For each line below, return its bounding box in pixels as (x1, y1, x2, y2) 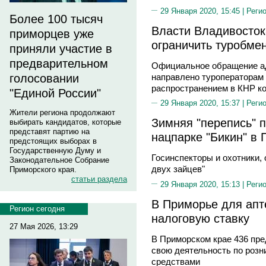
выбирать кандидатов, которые (9, 118, 121, 126)
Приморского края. (9, 165, 77, 174)
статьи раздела (71, 175, 127, 183)
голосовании (9, 72, 79, 85)
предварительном (9, 57, 108, 70)
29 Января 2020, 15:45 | (160, 6, 246, 15)
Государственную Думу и (9, 146, 101, 155)
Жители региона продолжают (9, 108, 115, 117)
